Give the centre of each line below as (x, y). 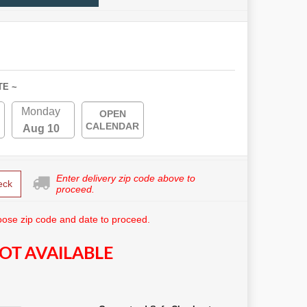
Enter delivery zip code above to (126, 179)
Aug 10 (41, 128)
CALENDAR (113, 126)
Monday (41, 111)
